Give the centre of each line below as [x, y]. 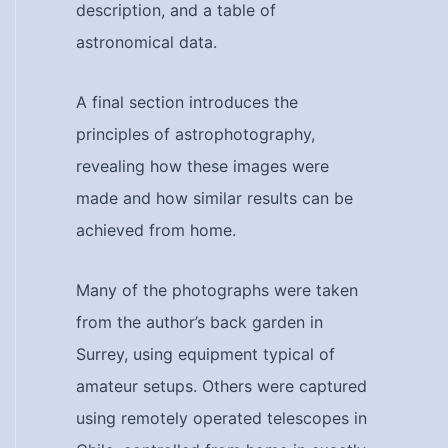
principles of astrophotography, [195, 134]
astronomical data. [146, 42]
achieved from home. [156, 230]
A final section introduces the [187, 102]
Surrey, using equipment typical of [205, 354]
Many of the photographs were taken [217, 290]
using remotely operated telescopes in [221, 418]
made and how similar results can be [214, 198]
